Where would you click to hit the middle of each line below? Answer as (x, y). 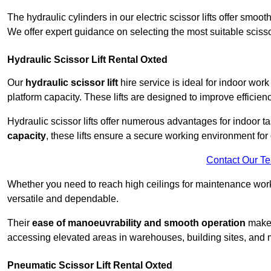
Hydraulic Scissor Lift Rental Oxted (87, 60)
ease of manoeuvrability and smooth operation (139, 223)
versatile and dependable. (63, 199)
